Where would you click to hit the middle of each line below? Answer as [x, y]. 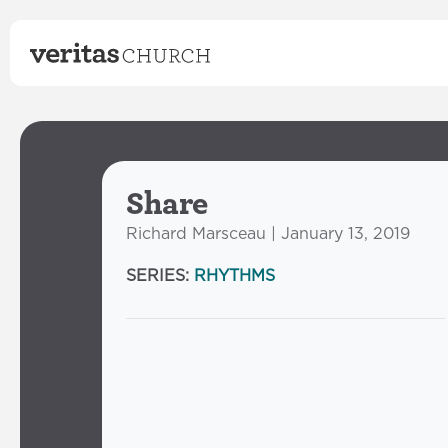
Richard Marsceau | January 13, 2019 [268, 234]
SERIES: [160, 276]
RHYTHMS [234, 276]
